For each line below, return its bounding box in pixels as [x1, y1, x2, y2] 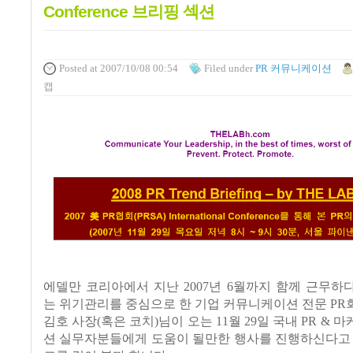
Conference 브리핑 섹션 [43, 2, 214, 20]
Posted [59, 62, 87, 75]
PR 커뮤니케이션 [255, 62, 332, 75]
